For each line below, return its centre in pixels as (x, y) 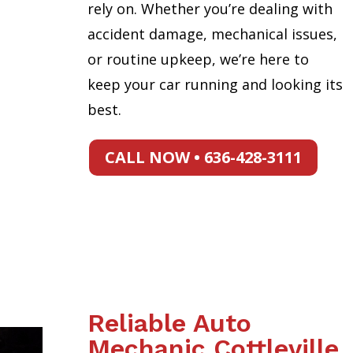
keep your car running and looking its (215, 85)
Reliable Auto (169, 323)
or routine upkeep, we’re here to (198, 59)
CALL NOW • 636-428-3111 (203, 158)
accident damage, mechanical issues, (212, 34)
